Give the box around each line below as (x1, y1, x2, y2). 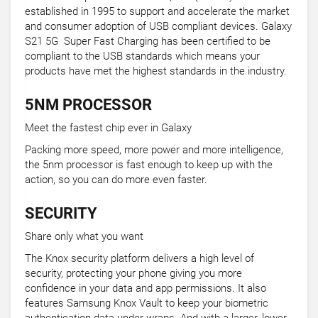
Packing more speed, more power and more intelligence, (25, 143, 283, 157)
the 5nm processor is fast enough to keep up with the (25, 158, 273, 172)
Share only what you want (25, 230, 143, 243)
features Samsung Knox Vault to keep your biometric (25, 297, 268, 310)
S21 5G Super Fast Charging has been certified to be (25, 35, 270, 48)
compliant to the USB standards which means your (25, 50, 260, 63)
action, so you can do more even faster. (25, 173, 207, 187)
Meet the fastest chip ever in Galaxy (25, 121, 192, 135)
